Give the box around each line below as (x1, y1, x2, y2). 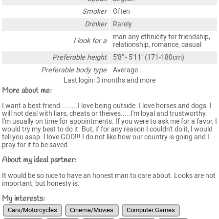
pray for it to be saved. (2, 140, 69, 149)
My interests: (2, 194, 45, 204)
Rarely (112, 20, 132, 28)
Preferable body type (41, 66, 107, 74)
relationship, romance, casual (112, 40, 201, 49)
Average (112, 66, 138, 74)
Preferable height (52, 53, 107, 62)
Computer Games (127, 206, 175, 214)
